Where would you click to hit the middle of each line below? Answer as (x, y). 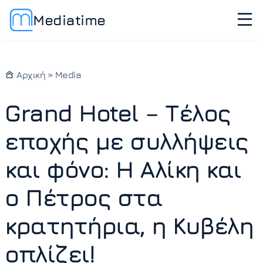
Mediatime (69, 20)
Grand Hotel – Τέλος (118, 113)
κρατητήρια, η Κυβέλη (129, 225)
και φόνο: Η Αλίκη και (123, 169)
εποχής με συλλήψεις (127, 141)
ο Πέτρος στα (83, 197)
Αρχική (30, 75)
